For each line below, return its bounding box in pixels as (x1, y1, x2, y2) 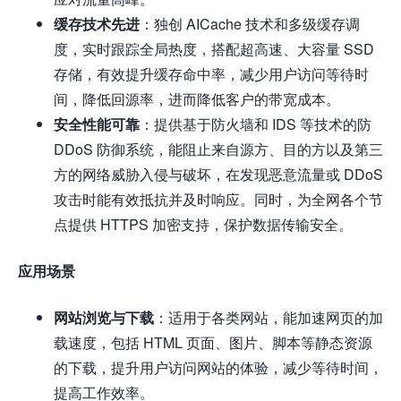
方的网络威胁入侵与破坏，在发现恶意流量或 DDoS (54, 164, 383, 185)
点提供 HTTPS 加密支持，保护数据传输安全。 (54, 214, 353, 235)
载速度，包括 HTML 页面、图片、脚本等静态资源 (54, 332, 372, 354)
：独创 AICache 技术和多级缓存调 (140, 13, 360, 35)
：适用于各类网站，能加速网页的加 (154, 307, 383, 328)
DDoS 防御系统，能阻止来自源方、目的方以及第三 (54, 139, 383, 160)
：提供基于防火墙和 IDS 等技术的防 (140, 114, 371, 135)
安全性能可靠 (54, 114, 140, 135)
